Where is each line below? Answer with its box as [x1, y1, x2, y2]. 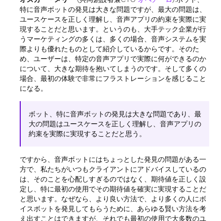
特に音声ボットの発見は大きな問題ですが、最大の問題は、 [20, 5, 206, 13]
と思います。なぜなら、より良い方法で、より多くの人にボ [20, 195, 206, 203]
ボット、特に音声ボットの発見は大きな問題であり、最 [29, 110, 201, 118]
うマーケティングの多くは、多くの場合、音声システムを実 [20, 35, 206, 43]
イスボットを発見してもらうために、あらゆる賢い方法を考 [20, 205, 206, 213]
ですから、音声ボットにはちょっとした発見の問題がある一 [20, 155, 206, 163]
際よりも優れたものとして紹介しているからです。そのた [20, 45, 199, 53]
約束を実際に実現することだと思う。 [29, 130, 146, 138]
